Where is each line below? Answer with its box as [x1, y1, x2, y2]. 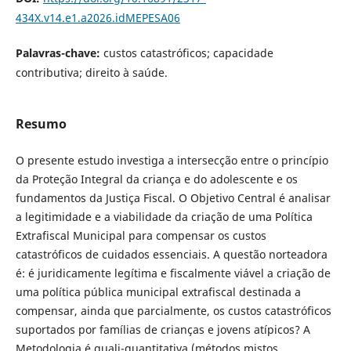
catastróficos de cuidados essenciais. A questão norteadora [15, 247, 327, 262]
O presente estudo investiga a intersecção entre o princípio [15, 153, 328, 168]
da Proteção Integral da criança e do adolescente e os [15, 172, 298, 186]
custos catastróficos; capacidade [103, 45, 273, 60]
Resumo [15, 114, 67, 132]
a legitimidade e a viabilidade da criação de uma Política [15, 209, 313, 224]
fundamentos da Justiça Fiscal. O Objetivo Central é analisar [15, 190, 331, 205]
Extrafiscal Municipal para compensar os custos [15, 228, 266, 243]
